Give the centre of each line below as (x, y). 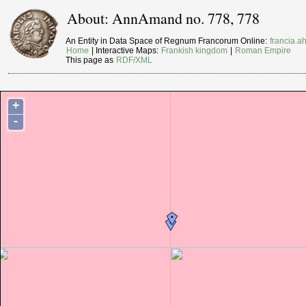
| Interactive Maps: (125, 51)
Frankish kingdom (195, 51)
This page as (91, 60)
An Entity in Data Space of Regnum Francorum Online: (168, 41)
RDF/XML (135, 60)
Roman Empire (263, 51)
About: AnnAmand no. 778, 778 (164, 18)
